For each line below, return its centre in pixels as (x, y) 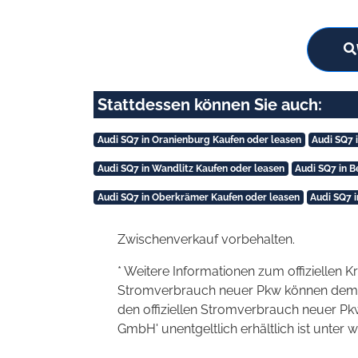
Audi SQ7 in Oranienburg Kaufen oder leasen (199, 139)
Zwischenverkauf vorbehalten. (206, 239)
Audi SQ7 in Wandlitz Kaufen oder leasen (191, 168)
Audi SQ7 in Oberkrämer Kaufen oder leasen (198, 197)
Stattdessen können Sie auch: (210, 104)
